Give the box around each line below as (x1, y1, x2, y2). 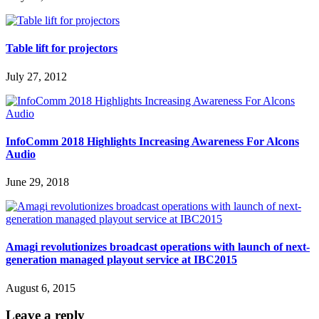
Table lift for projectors (6, 42, 117, 55)
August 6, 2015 (6, 281, 75, 294)
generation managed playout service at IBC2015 (6, 253, 237, 266)
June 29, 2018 (6, 176, 69, 189)
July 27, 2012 (6, 70, 67, 83)
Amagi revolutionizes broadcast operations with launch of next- (6, 241, 310, 253)
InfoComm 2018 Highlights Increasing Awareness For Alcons (6, 135, 299, 147)
